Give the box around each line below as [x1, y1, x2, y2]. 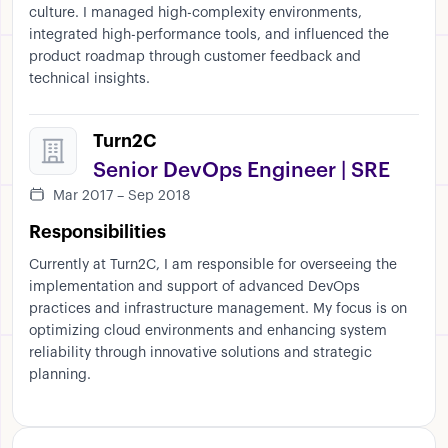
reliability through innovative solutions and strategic [29, 346, 372, 361]
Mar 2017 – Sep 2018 [53, 189, 191, 204]
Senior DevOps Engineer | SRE [93, 160, 390, 182]
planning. [29, 368, 91, 383]
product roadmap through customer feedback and [29, 50, 361, 65]
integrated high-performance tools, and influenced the [29, 28, 389, 43]
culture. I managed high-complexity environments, [29, 6, 362, 21]
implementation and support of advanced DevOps [29, 280, 360, 295]
